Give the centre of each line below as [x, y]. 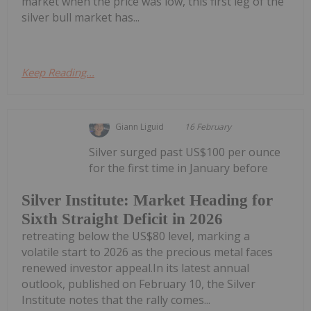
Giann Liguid [140, 127]
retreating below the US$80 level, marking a [136, 236]
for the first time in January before [179, 168]
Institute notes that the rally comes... [116, 300]
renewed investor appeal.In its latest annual [135, 268]
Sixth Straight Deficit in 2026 [122, 219]
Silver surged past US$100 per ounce [185, 152]
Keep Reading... [58, 73]
